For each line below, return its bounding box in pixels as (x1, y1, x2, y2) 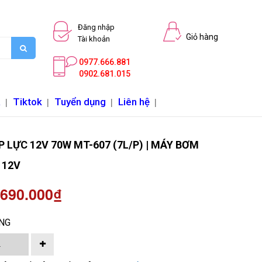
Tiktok (13, 95, 42, 108)
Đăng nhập (78, 23, 115, 32)
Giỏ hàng (186, 32, 218, 42)
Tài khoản (78, 35, 110, 43)
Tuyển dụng (54, 95, 106, 108)
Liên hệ (118, 95, 150, 108)
